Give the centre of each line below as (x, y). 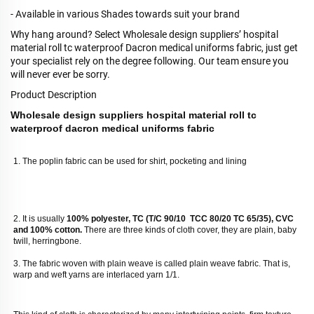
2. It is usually (39, 218)
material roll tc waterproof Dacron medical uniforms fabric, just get (154, 47)
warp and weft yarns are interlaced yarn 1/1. (97, 274)
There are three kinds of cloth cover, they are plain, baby (190, 230)
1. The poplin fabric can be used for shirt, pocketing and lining (130, 161)
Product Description (54, 94)
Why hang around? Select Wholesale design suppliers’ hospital (144, 34)
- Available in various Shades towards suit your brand (125, 14)
